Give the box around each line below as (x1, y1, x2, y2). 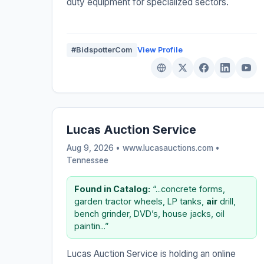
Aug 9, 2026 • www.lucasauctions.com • (67, 143, 220, 153)
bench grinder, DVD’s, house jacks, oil (74, 209, 225, 219)
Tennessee (67, 156, 108, 166)
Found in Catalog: (74, 184, 150, 194)
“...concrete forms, (150, 184, 225, 194)
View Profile (137, 45, 183, 55)
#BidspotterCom (71, 45, 133, 55)
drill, (217, 196, 236, 207)
